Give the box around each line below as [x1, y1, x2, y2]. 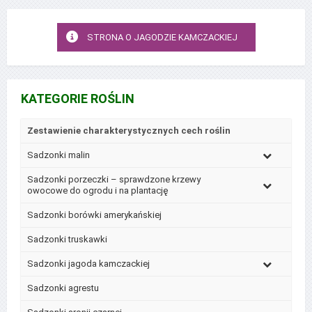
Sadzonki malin [27, 149, 90, 160]
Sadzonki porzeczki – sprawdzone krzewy [27, 173, 201, 185]
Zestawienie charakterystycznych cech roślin [27, 125, 231, 136]
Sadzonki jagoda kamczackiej [27, 258, 150, 269]
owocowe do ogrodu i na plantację [27, 185, 168, 196]
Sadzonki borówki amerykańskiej [27, 209, 162, 220]
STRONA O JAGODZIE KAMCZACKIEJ [86, 31, 237, 42]
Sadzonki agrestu [27, 282, 99, 293]
